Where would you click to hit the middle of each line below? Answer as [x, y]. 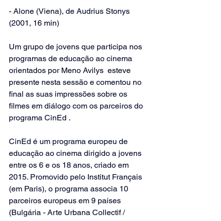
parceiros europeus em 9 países [66, 201]
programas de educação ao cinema [72, 59]
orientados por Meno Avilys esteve [71, 71]
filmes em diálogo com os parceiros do [77, 106]
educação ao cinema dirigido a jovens [76, 153]
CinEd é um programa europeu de [69, 142]
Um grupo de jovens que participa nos [76, 47]
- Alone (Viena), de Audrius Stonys [70, 11]
